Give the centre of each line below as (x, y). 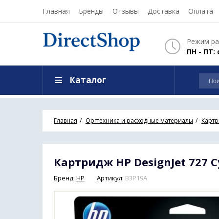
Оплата (201, 11)
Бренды (91, 11)
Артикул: (110, 178)
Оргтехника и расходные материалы (139, 120)
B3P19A (136, 178)
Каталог (88, 80)
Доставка (164, 11)
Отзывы (126, 11)
